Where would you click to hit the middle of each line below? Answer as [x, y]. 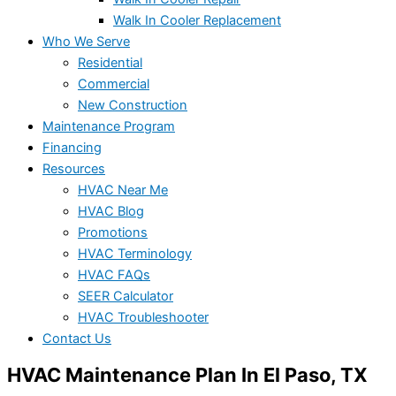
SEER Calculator [126, 296]
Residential [110, 62]
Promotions [113, 232]
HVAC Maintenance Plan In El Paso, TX [187, 375]
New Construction [133, 105]
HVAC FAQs [114, 274]
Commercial [114, 84]
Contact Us [77, 338]
